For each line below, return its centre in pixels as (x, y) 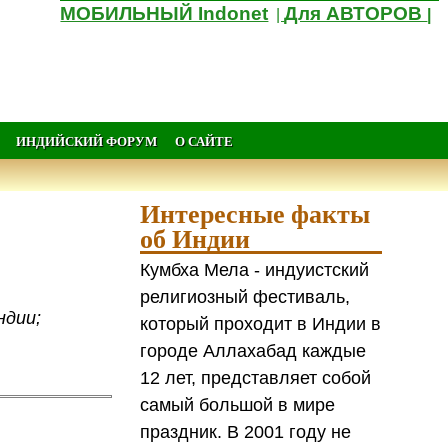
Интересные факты (255, 213)
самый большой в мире (238, 404)
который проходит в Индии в (261, 323)
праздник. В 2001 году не (246, 431)
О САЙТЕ (203, 140)
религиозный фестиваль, (245, 296)
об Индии (195, 238)
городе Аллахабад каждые (253, 350)
